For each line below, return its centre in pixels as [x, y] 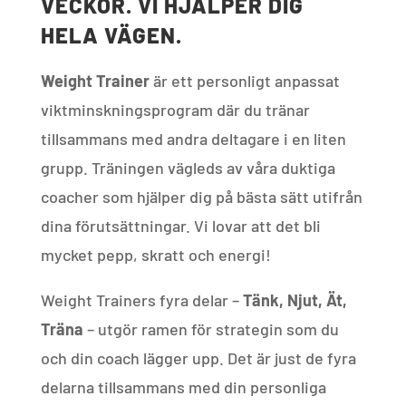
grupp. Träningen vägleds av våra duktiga [188, 168]
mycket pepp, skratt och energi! [155, 255]
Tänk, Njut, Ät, [295, 300]
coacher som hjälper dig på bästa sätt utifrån [201, 197]
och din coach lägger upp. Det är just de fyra [198, 358]
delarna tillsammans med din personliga [183, 387]
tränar [287, 110]
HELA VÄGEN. [111, 35]
